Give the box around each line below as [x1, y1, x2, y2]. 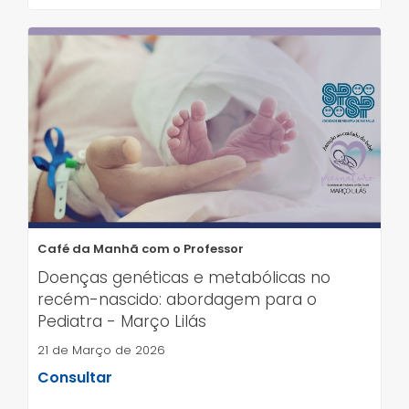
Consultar [37, 366, 112, 388]
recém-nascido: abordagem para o [37, 288, 317, 310]
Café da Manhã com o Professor [37, 239, 244, 257]
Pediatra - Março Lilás [37, 309, 206, 332]
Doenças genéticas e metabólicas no [37, 266, 330, 288]
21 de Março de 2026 [37, 341, 165, 359]
